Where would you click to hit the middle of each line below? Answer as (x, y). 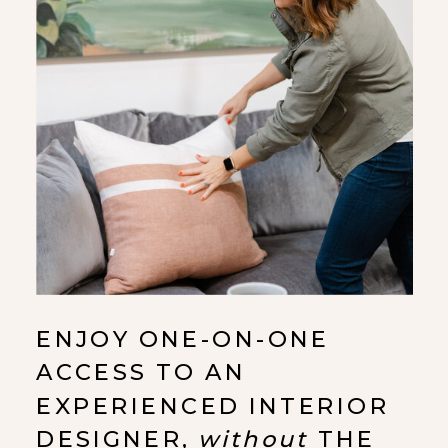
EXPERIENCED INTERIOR (213, 406)
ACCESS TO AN (141, 372)
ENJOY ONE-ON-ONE (183, 339)
